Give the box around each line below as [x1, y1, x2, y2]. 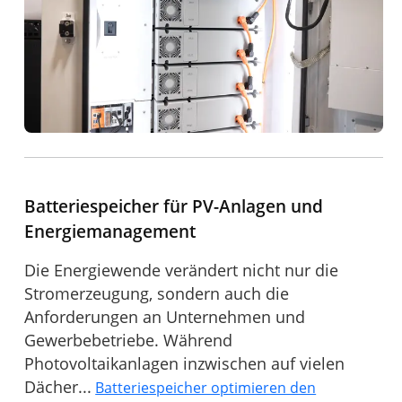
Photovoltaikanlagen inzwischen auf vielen [24, 353, 345, 375]
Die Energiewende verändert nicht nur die [24, 259, 339, 282]
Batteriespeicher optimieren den [95, 378, 317, 398]
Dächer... [24, 376, 92, 398]
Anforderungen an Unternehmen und [24, 306, 306, 328]
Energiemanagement [24, 219, 197, 244]
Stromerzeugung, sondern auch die [24, 283, 290, 305]
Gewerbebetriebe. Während [24, 329, 233, 352]
